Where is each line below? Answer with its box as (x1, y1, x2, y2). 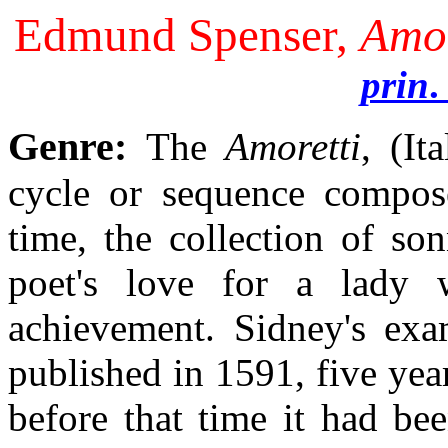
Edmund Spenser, (13, 9, 360, 61)
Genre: (8, 124, 127, 169)
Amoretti (225, 125, 361, 168)
